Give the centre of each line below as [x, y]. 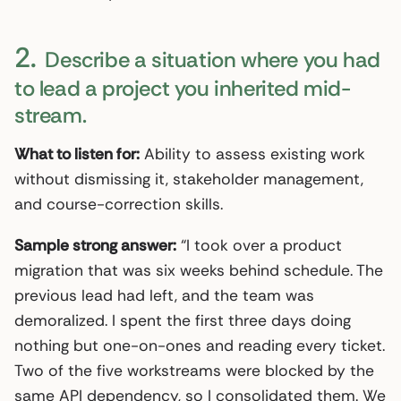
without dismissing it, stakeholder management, [189, 179]
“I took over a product [259, 245]
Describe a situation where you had [210, 59]
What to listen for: [77, 154]
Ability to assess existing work [252, 154]
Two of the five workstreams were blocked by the [194, 370]
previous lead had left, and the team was [164, 295]
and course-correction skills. [119, 204]
